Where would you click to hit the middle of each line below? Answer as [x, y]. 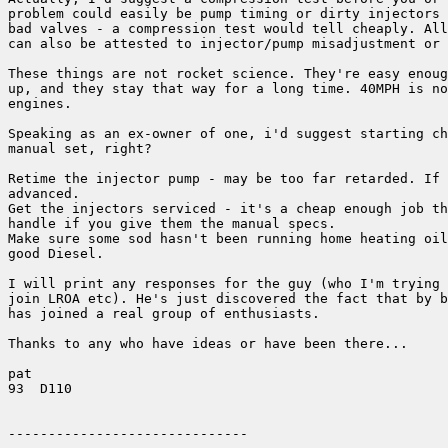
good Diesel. [56, 254]
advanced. [44, 194]
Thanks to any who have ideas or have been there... [208, 344]
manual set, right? [80, 149]
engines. [40, 104]
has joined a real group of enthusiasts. [164, 314]
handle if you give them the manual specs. [172, 224]
